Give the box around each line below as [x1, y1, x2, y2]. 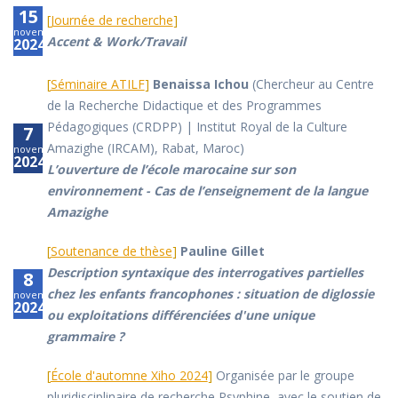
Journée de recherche [50, 12, 173, 29]
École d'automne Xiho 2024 [50, 367, 208, 385]
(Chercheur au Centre [248, 76, 374, 93]
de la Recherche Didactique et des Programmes [46, 97, 322, 115]
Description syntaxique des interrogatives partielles [46, 264, 363, 282]
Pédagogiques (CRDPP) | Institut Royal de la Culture [46, 118, 347, 136]
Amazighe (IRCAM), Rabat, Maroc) [46, 139, 244, 157]
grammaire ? [46, 328, 124, 346]
